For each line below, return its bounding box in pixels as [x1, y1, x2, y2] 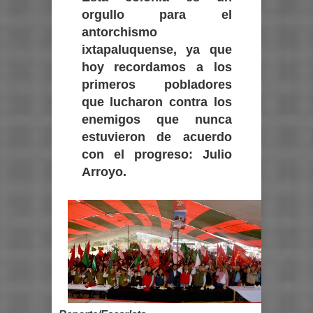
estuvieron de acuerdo [81, 130, 232, 144]
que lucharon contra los [81, 95, 232, 109]
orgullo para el [81, 8, 232, 22]
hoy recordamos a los [81, 60, 232, 74]
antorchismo [81, 25, 157, 39]
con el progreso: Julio [81, 147, 232, 161]
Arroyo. [81, 165, 126, 179]
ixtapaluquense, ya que [81, 43, 232, 57]
